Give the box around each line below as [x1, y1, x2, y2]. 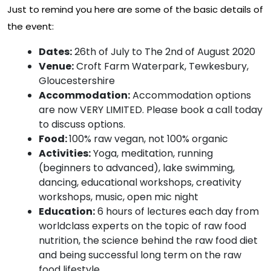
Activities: [39, 146, 91, 160]
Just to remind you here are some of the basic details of [7, 2, 263, 16]
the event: [7, 19, 54, 33]
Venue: [39, 59, 74, 73]
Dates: [39, 44, 72, 59]
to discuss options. [39, 117, 125, 131]
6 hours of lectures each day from [95, 204, 259, 218]
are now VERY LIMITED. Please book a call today [39, 102, 263, 117]
